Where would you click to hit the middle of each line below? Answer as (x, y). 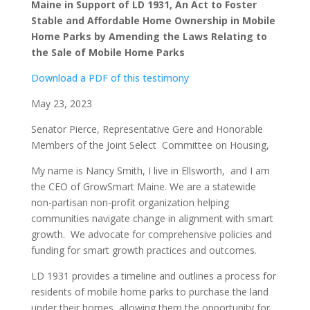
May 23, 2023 (63, 103)
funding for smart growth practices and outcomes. (145, 250)
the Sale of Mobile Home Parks (108, 52)
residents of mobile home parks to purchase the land (149, 292)
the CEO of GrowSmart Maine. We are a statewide (143, 186)
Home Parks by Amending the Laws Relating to (149, 36)
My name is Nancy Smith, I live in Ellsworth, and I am (150, 171)
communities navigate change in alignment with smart (152, 218)
